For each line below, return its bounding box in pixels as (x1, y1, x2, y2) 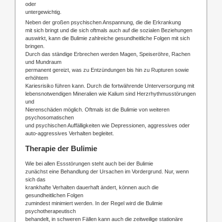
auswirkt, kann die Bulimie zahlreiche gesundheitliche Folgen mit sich (25, 35, 190, 41)
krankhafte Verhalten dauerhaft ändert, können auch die (25, 184, 159, 190)
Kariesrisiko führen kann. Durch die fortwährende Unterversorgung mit (25, 82, 194, 89)
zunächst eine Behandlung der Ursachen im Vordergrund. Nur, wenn (25, 168, 189, 174)
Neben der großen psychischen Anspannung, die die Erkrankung (25, 19, 181, 25)
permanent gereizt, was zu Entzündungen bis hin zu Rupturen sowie (25, 66, 189, 73)
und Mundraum (25, 58, 61, 65)
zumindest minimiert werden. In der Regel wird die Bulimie (25, 200, 163, 206)
